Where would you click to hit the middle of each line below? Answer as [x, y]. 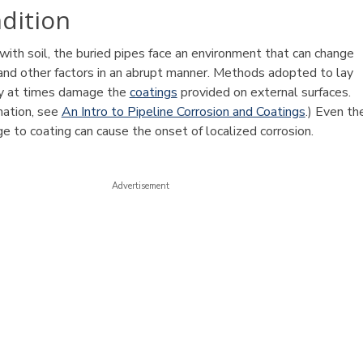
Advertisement [141, 186]
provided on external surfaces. [264, 92]
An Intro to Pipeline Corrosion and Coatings [183, 112]
